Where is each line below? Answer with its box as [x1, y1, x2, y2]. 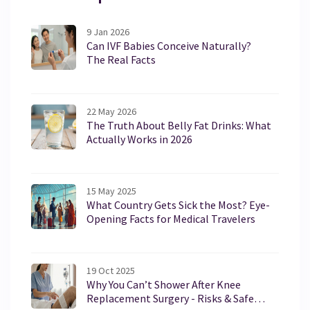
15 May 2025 [86, 184, 136, 197]
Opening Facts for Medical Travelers [86, 211, 255, 226]
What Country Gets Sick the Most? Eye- [86, 197, 270, 212]
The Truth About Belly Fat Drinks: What [86, 118, 271, 132]
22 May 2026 [86, 104, 136, 118]
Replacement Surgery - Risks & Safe [86, 291, 254, 305]
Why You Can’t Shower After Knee [86, 277, 241, 291]
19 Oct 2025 [86, 264, 135, 277]
